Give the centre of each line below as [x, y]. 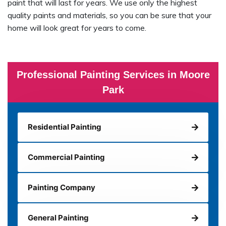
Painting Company [62, 188]
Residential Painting [65, 127]
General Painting [58, 218]
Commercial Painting [66, 157]
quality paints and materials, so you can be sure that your [109, 15]
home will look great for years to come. [77, 28]
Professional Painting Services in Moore [113, 75]
